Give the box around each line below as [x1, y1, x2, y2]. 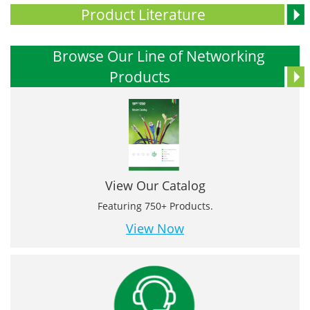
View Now [126, 219, 184, 237]
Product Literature [80, 4, 206, 24]
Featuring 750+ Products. [97, 199, 213, 212]
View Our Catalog [104, 176, 206, 194]
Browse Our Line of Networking [52, 46, 265, 66]
